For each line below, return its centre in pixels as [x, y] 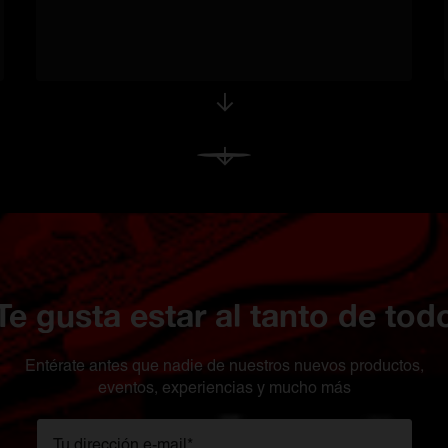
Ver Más [253, 164]
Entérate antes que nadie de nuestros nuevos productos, [224, 365]
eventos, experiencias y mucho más [224, 387]
